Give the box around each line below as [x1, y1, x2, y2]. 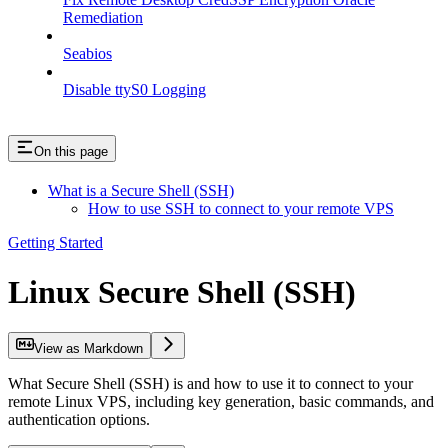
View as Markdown [34, 341, 143, 357]
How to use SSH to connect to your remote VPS [88, 200, 394, 218]
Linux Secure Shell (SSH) [8, 273, 356, 310]
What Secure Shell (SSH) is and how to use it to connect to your [8, 375, 413, 393]
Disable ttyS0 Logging [63, 81, 206, 99]
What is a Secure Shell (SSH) [48, 182, 234, 200]
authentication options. [8, 411, 150, 429]
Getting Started [8, 234, 103, 252]
